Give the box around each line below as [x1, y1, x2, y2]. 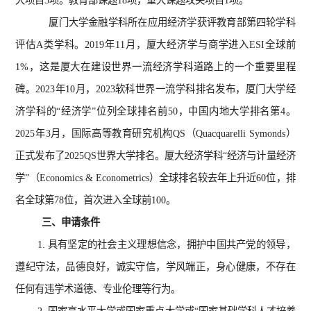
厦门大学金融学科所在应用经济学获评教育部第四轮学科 [49, 17, 296, 28]
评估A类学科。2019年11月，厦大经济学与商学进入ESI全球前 [15, 39, 296, 50]
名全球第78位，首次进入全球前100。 [15, 194, 176, 205]
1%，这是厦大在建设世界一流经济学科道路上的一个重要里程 [15, 61, 296, 72]
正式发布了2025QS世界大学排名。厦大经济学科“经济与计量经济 [15, 150, 296, 161]
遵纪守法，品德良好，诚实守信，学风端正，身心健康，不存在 [15, 261, 296, 272]
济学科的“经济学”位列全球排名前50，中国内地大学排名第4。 [15, 106, 296, 117]
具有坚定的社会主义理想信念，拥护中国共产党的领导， [47, 239, 296, 250]
